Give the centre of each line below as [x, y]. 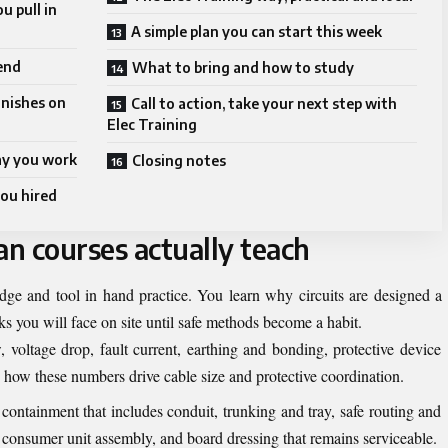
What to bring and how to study [243, 68]
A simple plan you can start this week [256, 32]
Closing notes [179, 161]
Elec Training [152, 125]
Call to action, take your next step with [264, 104]
